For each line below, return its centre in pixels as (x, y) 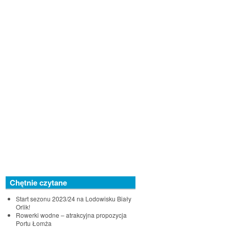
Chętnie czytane (38, 183)
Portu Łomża (34, 223)
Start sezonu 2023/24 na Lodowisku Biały (74, 199)
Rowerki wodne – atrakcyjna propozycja (71, 215)
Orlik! (23, 207)
